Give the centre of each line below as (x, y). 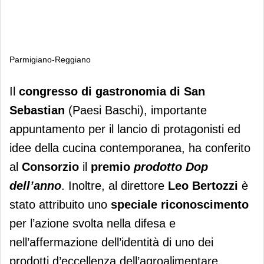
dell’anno (35, 185)
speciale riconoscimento (180, 204)
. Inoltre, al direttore (115, 185)
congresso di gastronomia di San (112, 91)
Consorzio (50, 166)
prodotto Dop (171, 166)
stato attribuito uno (60, 204)
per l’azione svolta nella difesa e (93, 223)
